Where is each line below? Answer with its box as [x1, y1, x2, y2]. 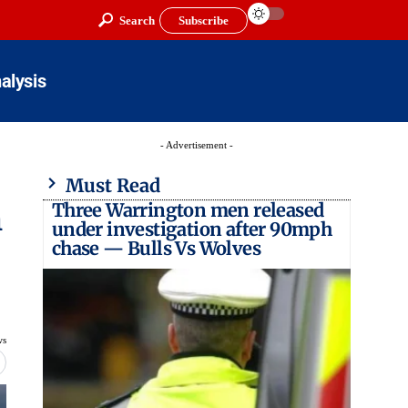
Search [119, 13, 156, 27]
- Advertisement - [159, 139, 233, 150]
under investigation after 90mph [51, 218, 332, 240]
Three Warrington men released [51, 199, 324, 221]
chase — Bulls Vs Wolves [51, 237, 260, 260]
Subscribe [178, 13, 229, 27]
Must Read [60, 174, 160, 197]
